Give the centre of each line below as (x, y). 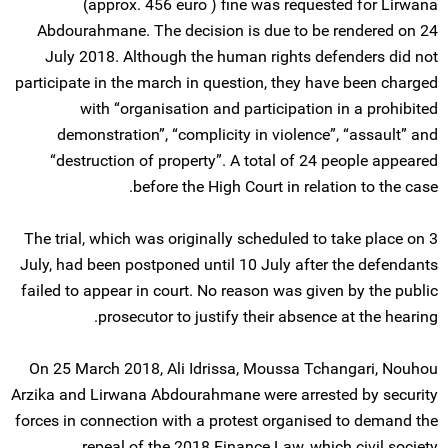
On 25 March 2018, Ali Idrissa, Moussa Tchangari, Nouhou (233, 368)
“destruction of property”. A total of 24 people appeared (244, 160)
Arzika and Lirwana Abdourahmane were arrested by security (224, 394)
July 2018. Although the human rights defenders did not (241, 56)
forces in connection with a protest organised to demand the (226, 420)
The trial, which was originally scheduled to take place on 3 (231, 238)
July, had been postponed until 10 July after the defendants (229, 264)
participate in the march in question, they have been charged (226, 82)
